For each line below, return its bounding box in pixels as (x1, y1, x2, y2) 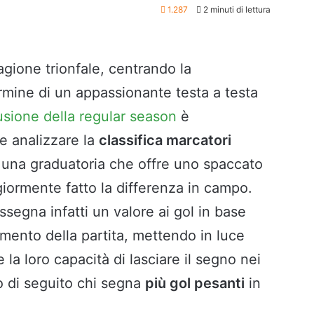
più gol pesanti (145, 275, 245, 292)
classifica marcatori (99, 132, 231, 149)
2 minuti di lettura (200, 4, 271, 15)
